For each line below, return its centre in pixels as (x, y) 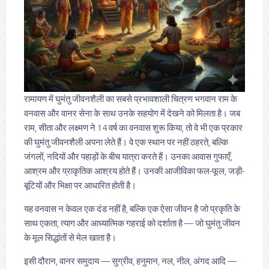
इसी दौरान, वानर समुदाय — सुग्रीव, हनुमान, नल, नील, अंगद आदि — (130, 261)
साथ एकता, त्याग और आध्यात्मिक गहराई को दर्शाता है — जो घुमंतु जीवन (132, 223)
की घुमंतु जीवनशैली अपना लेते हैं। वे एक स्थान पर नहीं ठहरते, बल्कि (126, 142)
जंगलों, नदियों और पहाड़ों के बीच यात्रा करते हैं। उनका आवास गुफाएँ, (128, 157)
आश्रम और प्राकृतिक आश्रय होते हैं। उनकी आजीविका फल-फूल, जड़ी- (134, 171)
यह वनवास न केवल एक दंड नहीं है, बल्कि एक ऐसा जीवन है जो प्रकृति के (132, 209)
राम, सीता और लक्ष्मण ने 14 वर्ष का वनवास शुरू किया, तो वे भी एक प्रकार (133, 128)
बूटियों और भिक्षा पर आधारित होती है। (80, 186)
